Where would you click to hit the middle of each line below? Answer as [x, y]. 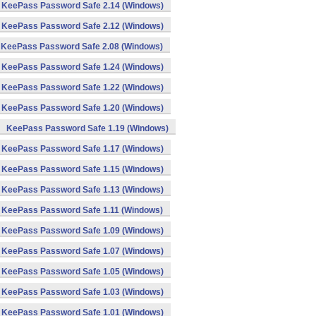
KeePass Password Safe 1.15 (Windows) [83, 169]
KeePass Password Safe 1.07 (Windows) [83, 251]
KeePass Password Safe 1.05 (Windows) [83, 272]
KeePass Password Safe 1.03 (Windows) [83, 292]
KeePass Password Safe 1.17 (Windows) [83, 149]
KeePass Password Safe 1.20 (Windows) [83, 108]
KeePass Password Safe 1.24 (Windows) [83, 67]
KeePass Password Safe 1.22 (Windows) [83, 87]
